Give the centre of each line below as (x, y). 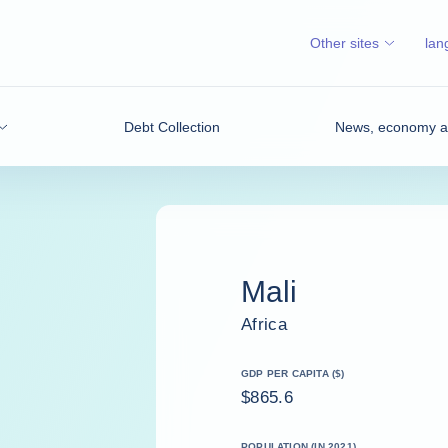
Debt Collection (171, 126)
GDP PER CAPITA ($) (293, 373)
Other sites (344, 43)
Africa (264, 324)
